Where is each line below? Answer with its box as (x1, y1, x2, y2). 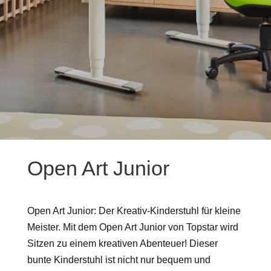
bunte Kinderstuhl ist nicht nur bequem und (27, 255, 211, 265)
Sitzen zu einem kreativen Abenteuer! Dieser (27, 238, 218, 249)
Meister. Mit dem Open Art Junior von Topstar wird (27, 222, 238, 232)
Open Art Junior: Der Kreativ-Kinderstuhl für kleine (27, 206, 241, 216)
